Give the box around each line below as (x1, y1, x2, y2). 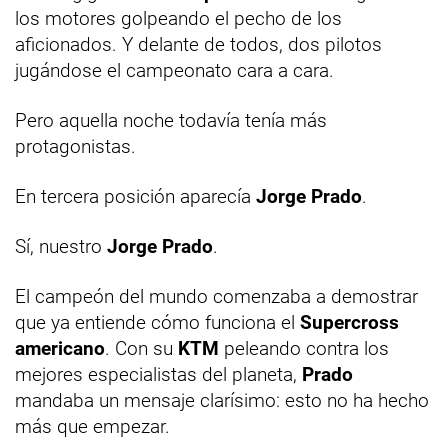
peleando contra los (219, 336, 389, 360)
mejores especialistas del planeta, (15, 362, 302, 386)
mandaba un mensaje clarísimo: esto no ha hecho (15, 388, 429, 412)
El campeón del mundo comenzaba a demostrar (15, 284, 418, 308)
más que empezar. (15, 414, 170, 438)
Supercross (300, 310, 399, 334)
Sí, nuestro (15, 234, 107, 258)
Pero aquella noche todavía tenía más (15, 108, 327, 132)
